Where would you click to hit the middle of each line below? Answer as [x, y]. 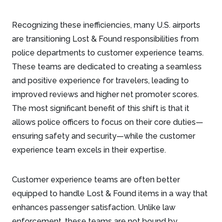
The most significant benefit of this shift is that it [101, 108]
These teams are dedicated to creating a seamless [107, 67]
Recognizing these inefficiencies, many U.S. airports [106, 25]
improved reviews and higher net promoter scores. [105, 94]
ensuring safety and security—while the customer [104, 136]
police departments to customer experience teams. [108, 53]
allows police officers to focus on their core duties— [108, 122]
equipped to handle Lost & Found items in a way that [110, 194]
